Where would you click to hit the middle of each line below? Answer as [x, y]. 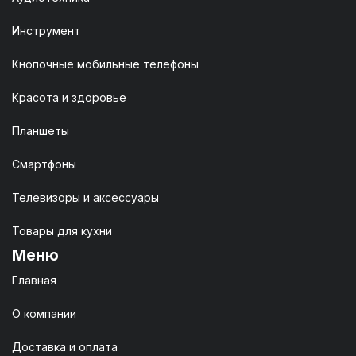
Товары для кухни [62, 230]
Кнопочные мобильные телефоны [105, 64]
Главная [34, 280]
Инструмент [46, 30]
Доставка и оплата [65, 346]
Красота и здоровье [69, 97]
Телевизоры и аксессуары [85, 197]
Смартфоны [44, 164]
